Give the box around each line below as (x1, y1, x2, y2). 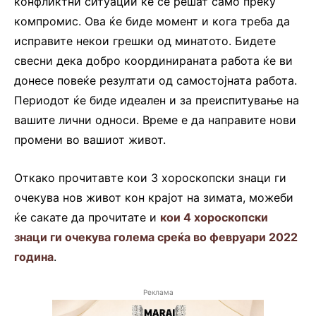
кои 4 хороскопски (160, 210, 268, 225)
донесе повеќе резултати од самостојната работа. (14, 73, 297, 88)
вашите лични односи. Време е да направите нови (14, 113, 296, 128)
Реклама (142, 288, 174, 297)
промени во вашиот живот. (14, 133, 166, 147)
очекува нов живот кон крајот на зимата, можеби (14, 190, 293, 205)
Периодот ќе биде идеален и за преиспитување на (14, 93, 299, 108)
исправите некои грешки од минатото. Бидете (14, 34, 276, 49)
